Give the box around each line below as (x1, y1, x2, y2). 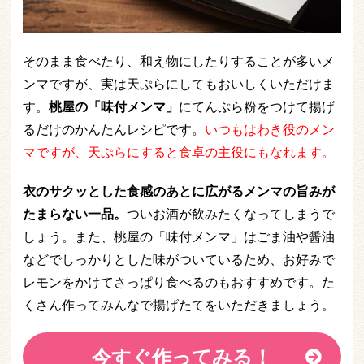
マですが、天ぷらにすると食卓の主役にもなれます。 (23, 143, 335, 162)
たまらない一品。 (23, 205, 127, 223)
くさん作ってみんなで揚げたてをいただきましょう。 (23, 296, 335, 314)
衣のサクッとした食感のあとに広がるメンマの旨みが (23, 182, 335, 201)
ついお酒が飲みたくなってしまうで (127, 205, 335, 223)
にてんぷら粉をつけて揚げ (179, 97, 335, 116)
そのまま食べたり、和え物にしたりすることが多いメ (23, 52, 335, 71)
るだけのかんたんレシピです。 (23, 120, 205, 139)
